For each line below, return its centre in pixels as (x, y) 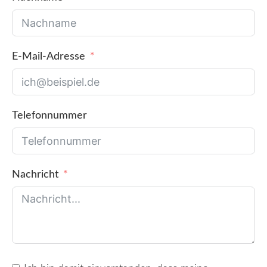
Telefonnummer (49, 115)
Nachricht (35, 174)
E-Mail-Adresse (49, 56)
